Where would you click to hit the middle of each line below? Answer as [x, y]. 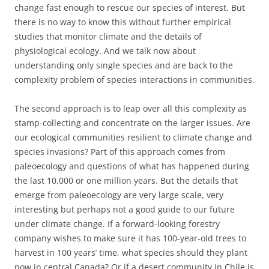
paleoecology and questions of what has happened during [132, 166]
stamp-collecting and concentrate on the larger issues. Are [132, 123]
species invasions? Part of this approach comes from [120, 152]
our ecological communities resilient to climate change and [133, 137]
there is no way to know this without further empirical [123, 22]
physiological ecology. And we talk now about [105, 51]
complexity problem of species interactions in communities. [134, 80]
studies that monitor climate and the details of [108, 36]
